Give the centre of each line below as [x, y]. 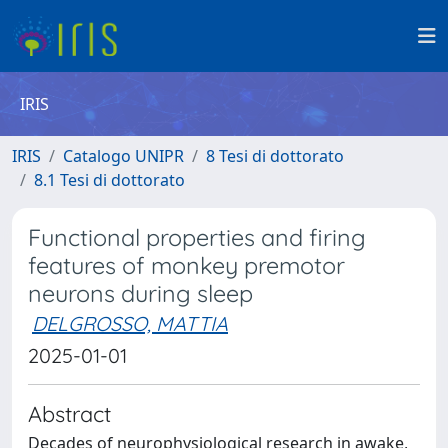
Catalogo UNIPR [123, 156]
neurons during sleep [140, 293]
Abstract [69, 413]
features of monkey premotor [186, 265]
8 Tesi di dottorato [275, 156]
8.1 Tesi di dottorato [109, 180]
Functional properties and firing [197, 237]
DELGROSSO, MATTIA [130, 323]
